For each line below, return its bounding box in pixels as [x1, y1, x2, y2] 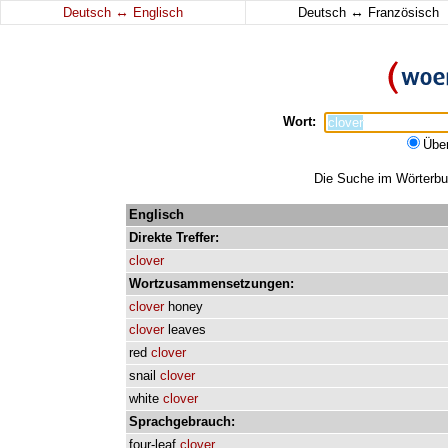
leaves [168, 322, 206, 337]
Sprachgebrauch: [129, 414, 235, 429]
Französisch [363, 5, 439, 20]
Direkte [129, 230, 172, 245]
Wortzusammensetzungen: [129, 276, 294, 291]
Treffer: [176, 230, 219, 245]
